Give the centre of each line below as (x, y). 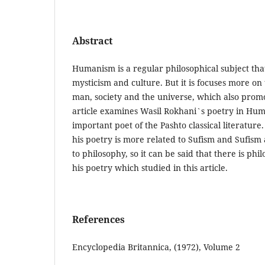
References (98, 219)
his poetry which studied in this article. (150, 167)
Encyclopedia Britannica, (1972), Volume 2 (156, 247)
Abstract (92, 41)
